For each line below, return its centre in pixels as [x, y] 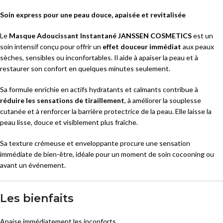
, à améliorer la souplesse [163, 101]
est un [202, 36]
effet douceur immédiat [142, 47]
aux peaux [198, 47]
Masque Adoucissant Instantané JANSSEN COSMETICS [100, 36]
